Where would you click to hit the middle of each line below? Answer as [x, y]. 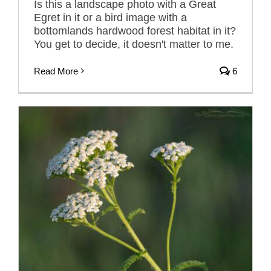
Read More [56, 71]
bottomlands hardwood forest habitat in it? [135, 31]
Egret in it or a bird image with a [110, 17]
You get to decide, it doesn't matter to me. [134, 44]
